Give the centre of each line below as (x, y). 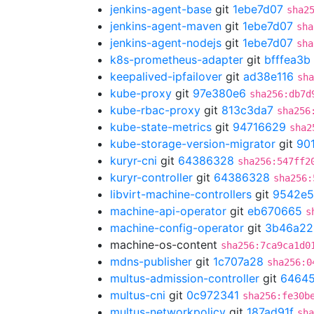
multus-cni (138, 295)
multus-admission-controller (185, 278)
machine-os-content (165, 245)
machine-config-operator (177, 228)
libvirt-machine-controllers (181, 194)
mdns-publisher (151, 261)
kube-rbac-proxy (155, 110)
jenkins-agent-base (161, 9)
